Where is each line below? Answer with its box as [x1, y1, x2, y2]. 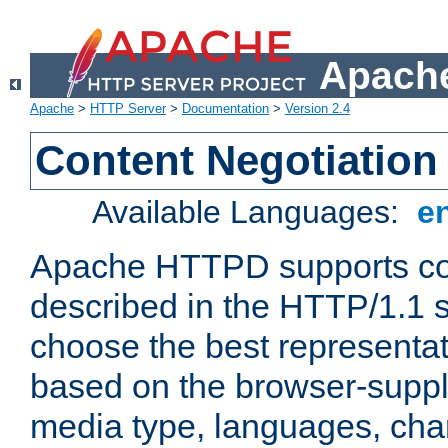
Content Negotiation [35, 137, 439, 185]
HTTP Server [90, 101, 166, 117]
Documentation [182, 101, 269, 117]
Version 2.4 [285, 101, 350, 117]
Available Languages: [92, 194, 409, 231]
